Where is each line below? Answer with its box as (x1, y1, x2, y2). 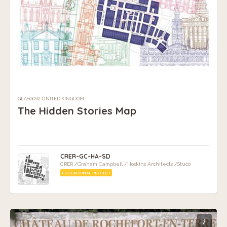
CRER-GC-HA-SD (60, 152, 110, 160)
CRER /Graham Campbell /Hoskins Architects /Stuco (60, 161, 191, 167)
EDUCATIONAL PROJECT (61, 170, 110, 175)
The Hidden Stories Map (18, 104, 136, 117)
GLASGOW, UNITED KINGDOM (18, 96, 84, 101)
